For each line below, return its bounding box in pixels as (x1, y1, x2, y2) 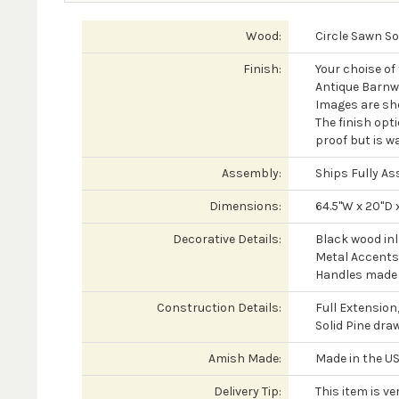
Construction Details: (156, 300, 281, 315)
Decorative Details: (172, 232, 281, 247)
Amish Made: (208, 351, 281, 366)
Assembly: (221, 166, 281, 181)
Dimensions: (208, 199, 281, 214)
